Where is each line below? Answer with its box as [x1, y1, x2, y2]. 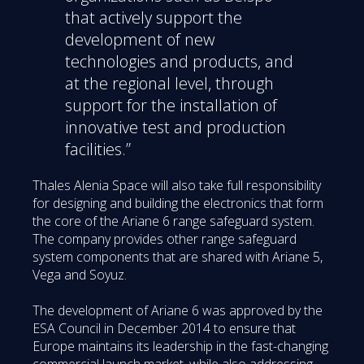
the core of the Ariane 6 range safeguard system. [32, 211, 314, 230]
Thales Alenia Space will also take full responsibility [32, 175, 321, 194]
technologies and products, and [65, 50, 293, 72]
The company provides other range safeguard [32, 229, 297, 248]
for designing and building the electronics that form [32, 193, 323, 212]
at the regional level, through [65, 71, 274, 94]
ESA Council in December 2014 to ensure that [32, 318, 296, 337]
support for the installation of [65, 93, 277, 116]
